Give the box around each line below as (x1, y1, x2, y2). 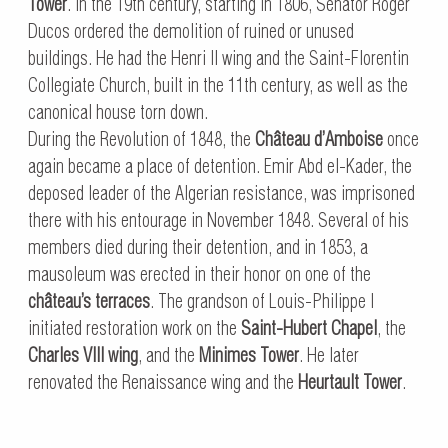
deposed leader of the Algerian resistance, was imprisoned (27, 182, 415, 206)
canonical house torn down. (27, 101, 208, 125)
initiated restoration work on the (27, 317, 241, 341)
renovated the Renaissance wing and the (27, 371, 298, 395)
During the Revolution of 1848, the (27, 128, 255, 152)
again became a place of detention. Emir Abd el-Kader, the (27, 155, 412, 179)
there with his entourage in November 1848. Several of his (27, 209, 409, 233)
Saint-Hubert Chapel (240, 317, 377, 341)
